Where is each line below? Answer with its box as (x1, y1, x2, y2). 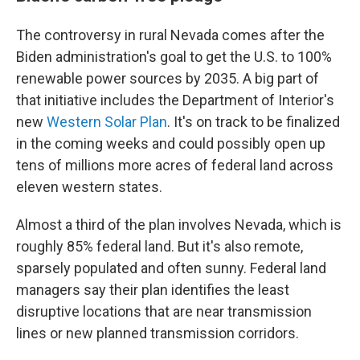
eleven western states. (16, 178, 162, 195)
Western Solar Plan (43, 113, 167, 130)
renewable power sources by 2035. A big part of (16, 70, 319, 87)
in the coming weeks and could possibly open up (16, 135, 325, 152)
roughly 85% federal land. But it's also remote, (16, 238, 303, 255)
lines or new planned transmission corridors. (16, 325, 299, 342)
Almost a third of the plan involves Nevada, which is (16, 216, 342, 233)
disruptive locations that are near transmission (16, 303, 312, 320)
